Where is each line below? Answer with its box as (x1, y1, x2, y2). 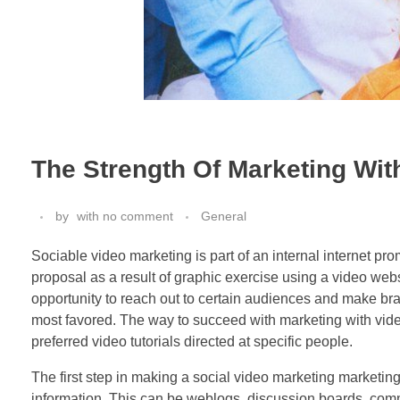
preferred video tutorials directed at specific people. (31, 334, 353, 350)
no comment (103, 209, 173, 224)
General (201, 209, 246, 224)
